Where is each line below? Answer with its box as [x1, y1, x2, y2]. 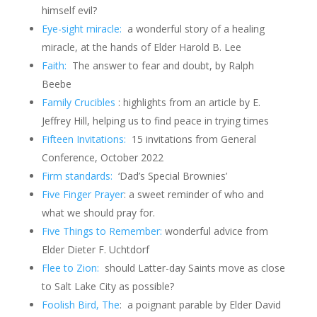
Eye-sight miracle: [41, 22, 125, 35]
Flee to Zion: [41, 261, 102, 275]
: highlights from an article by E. [115, 96, 260, 109]
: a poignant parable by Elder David [119, 298, 281, 311]
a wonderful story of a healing [124, 22, 265, 35]
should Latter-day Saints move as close [101, 261, 285, 275]
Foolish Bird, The [41, 298, 120, 311]
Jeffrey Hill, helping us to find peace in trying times [41, 114, 269, 127]
